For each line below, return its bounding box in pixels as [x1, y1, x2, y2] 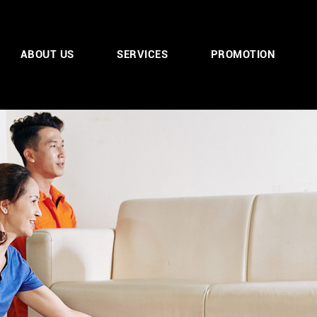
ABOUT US [20, 47, 74, 61]
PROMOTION [210, 47, 275, 61]
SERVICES [117, 47, 168, 61]
